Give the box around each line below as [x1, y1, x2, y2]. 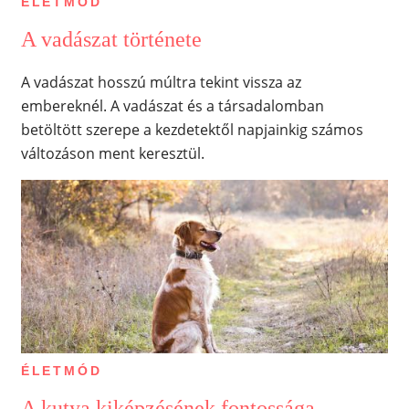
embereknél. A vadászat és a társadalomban [20, 95, 324, 116]
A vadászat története [20, 26, 202, 51]
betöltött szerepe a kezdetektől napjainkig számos [20, 119, 363, 140]
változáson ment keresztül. [20, 142, 204, 163]
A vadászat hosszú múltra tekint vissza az [20, 71, 301, 92]
